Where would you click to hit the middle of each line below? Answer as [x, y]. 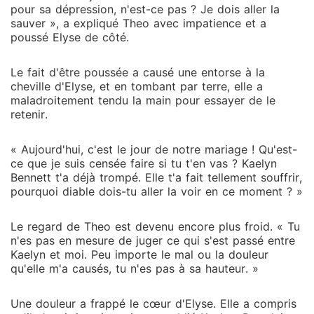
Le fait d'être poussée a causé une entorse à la [138, 72]
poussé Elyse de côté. [70, 37]
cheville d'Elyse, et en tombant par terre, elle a [137, 86]
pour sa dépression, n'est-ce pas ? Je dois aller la [145, 9]
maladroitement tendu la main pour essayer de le [143, 100]
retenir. [29, 114]
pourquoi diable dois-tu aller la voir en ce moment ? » [157, 191]
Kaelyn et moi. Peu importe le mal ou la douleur [139, 254]
